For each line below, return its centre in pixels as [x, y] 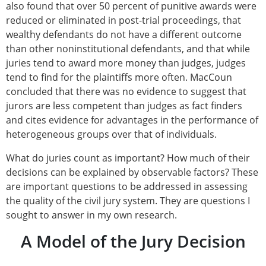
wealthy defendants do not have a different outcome [124, 35]
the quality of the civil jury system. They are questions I [128, 201]
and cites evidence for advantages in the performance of [132, 120]
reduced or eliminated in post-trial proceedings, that [123, 20]
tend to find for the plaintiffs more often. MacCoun [119, 77]
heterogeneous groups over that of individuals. [111, 134]
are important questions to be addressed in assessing [127, 187]
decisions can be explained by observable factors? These [132, 172]
